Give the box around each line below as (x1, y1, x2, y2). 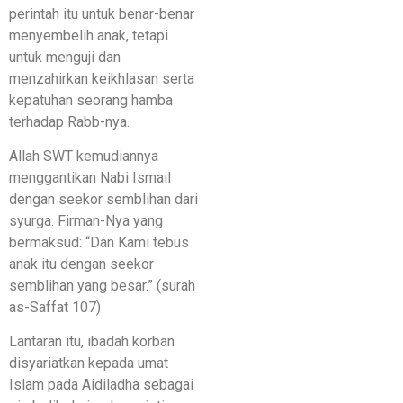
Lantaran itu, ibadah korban (9, 333, 175, 351)
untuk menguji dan (9, 48, 121, 66)
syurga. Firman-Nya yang (9, 212, 163, 230)
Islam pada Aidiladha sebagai (9, 376, 193, 394)
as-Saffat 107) (9, 299, 101, 317)
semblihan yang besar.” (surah (9, 277, 195, 295)
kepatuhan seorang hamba (9, 91, 173, 109)
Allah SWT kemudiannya (9, 148, 158, 166)
